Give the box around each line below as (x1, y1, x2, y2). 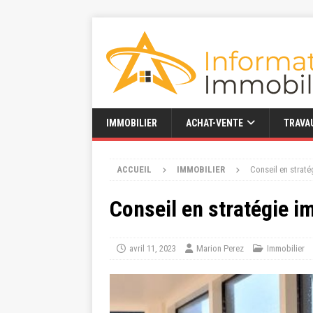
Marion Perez (196, 243, 244, 254)
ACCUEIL (117, 164, 152, 175)
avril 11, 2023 (129, 243, 176, 254)
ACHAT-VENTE (186, 117, 243, 129)
